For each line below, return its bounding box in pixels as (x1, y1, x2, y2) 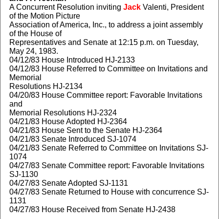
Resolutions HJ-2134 (9, 82, 83, 90)
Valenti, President (140, 3, 204, 11)
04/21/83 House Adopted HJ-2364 (9, 117, 127, 126)
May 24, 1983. (9, 47, 58, 55)
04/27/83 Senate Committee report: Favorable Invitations (9, 161, 204, 170)
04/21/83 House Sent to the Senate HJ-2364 (9, 126, 162, 134)
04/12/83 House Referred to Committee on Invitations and (9, 65, 208, 73)
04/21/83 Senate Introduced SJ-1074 (9, 135, 136, 143)
